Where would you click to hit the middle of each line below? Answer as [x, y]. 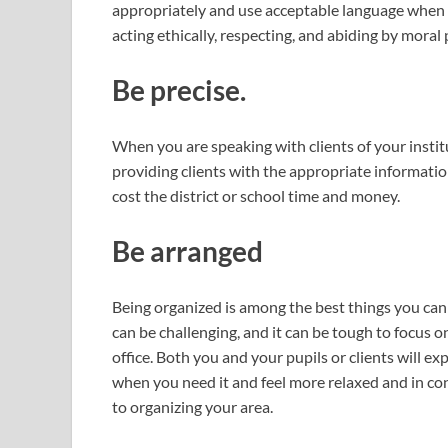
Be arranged [187, 251]
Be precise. [179, 89]
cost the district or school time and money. [256, 196]
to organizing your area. [192, 407]
